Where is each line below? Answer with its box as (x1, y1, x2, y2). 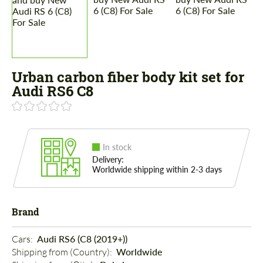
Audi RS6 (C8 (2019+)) (37, 233, 127, 245)
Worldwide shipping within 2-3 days (92, 164, 222, 175)
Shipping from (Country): (12, 246, 114, 258)
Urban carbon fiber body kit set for (12, 68, 244, 87)
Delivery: (92, 154, 124, 165)
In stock (103, 142, 131, 153)
